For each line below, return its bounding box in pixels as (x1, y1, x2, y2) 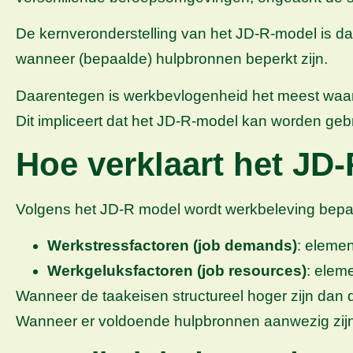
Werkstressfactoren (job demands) (47, 237, 297, 255)
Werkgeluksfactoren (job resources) (47, 262, 307, 280)
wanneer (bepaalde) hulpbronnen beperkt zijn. (16, 50, 328, 68)
